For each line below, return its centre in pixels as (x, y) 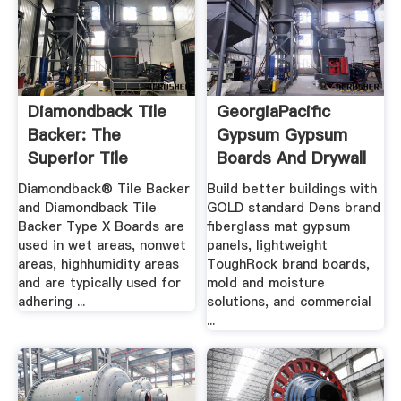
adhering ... (51, 302)
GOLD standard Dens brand (294, 208)
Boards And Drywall (292, 158)
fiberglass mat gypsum (279, 227)
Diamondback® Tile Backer (103, 189)
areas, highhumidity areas (98, 264)
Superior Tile (77, 158)
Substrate (66, 181)
